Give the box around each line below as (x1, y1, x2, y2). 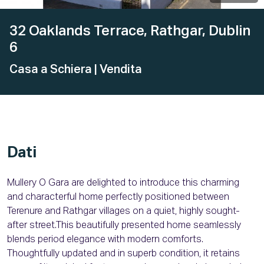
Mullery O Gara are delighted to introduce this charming (7, 179, 239, 189)
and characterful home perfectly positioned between (7, 193, 229, 203)
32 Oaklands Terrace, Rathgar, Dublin (9, 24, 250, 39)
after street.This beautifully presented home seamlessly (7, 221, 241, 231)
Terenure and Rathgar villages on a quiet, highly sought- (7, 207, 240, 217)
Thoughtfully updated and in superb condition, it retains (7, 249, 240, 259)
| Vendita (94, 64, 142, 76)
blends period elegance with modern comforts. (7, 235, 203, 245)
